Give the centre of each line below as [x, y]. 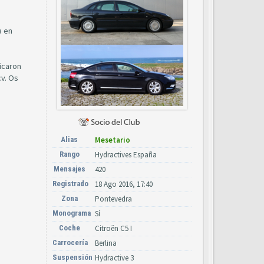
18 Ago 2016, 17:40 [124, 184]
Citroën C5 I [113, 228]
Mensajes [69, 169]
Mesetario [113, 140]
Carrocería [70, 242]
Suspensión [72, 257]
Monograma [72, 213]
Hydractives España [126, 155]
